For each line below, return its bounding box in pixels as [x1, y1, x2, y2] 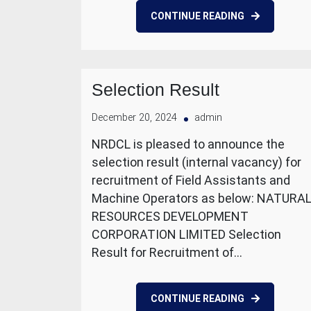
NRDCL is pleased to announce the [92, 137, 285, 151]
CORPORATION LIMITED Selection [92, 227, 281, 242]
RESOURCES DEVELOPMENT [92, 209, 249, 224]
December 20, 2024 [92, 112, 177, 124]
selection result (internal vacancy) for [92, 155, 301, 169]
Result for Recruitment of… [92, 245, 242, 260]
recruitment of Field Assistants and [92, 173, 290, 187]
